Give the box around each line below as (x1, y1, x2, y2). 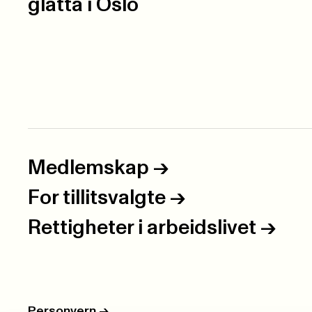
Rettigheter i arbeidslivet (28, 217, 256, 238)
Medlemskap (28, 157, 149, 178)
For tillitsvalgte (28, 187, 166, 208)
